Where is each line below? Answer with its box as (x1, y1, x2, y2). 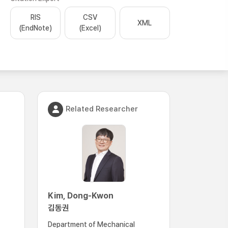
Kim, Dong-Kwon (48, 191, 113, 201)
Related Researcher (66, 104, 138, 113)
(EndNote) (19, 24, 52, 32)
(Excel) (78, 24, 101, 32)
